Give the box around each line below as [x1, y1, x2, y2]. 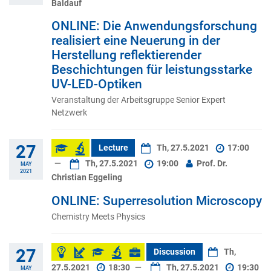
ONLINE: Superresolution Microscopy [51, 193, 262, 208]
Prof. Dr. [195, 158, 228, 169]
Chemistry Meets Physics [51, 211, 145, 221]
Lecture [98, 143, 128, 154]
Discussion [153, 246, 195, 257]
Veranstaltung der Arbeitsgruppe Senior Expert [51, 95, 226, 105]
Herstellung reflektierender [51, 48, 201, 63]
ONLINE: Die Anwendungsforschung [51, 19, 257, 34]
